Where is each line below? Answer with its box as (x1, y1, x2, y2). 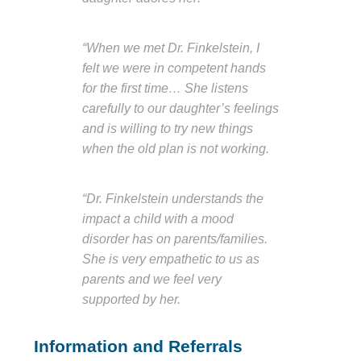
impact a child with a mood (82, 210, 234, 226)
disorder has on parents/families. (82, 230, 268, 246)
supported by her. (82, 291, 180, 306)
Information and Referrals (34, 336, 243, 355)
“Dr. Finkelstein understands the (82, 190, 263, 205)
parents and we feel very (82, 271, 222, 286)
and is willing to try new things (82, 120, 253, 135)
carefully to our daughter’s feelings (82, 100, 279, 115)
